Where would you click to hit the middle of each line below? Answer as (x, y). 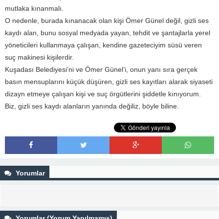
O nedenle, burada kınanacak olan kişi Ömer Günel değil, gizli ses (107, 21)
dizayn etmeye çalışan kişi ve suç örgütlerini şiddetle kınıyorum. (103, 94)
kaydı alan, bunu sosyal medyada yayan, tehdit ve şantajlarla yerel (108, 33)
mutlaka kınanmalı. (34, 8)
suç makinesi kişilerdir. (39, 57)
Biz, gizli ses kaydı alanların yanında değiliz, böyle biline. (92, 106)
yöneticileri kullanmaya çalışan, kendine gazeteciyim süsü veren (103, 45)
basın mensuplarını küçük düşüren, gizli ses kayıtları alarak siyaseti (109, 82)
